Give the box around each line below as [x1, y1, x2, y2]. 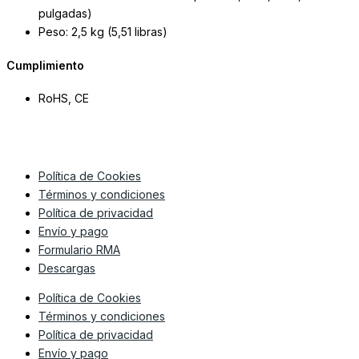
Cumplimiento [6, 58, 84, 72]
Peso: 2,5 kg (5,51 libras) [38, 25, 167, 39]
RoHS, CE [38, 91, 89, 106]
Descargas [38, 261, 95, 276]
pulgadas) [38, 6, 92, 21]
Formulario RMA [38, 243, 120, 257]
